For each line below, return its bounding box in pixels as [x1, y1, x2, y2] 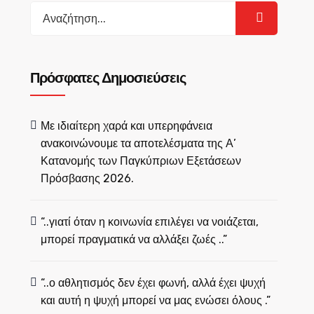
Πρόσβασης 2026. [40, 172, 134, 185]
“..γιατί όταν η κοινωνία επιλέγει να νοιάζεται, [40, 215, 259, 228]
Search [29, 4, 67, 17]
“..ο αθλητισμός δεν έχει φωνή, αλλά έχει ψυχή [40, 276, 266, 289]
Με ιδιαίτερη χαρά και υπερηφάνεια [40, 119, 212, 132]
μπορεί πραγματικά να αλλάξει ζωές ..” [40, 233, 228, 246]
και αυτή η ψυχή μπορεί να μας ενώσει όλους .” [40, 294, 271, 307]
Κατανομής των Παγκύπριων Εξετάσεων [40, 154, 241, 168]
